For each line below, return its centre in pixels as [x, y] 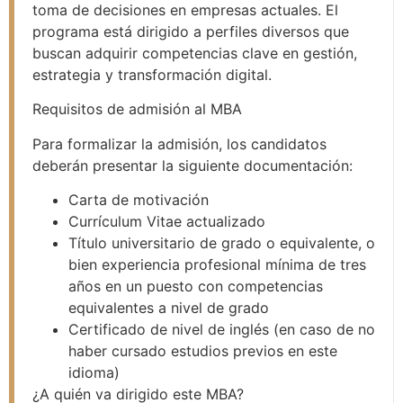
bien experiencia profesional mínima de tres [217, 265]
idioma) [94, 373]
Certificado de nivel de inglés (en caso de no [222, 330]
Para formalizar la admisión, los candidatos [179, 143]
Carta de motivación [139, 200]
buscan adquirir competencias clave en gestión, [195, 53]
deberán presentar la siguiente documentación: [193, 165]
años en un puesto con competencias [196, 287]
